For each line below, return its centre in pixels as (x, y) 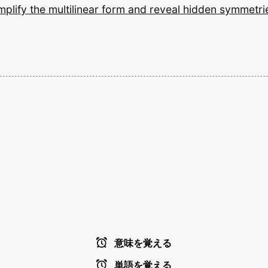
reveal (166, 9)
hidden (201, 9)
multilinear (75, 9)
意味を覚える (142, 243)
